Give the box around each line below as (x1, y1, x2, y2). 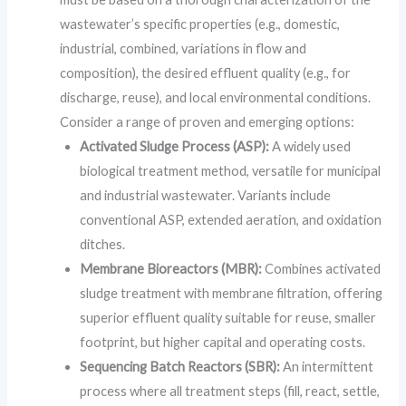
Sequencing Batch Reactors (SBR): (80, 359, 281, 375)
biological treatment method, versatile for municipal (80, 163, 382, 179)
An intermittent (280, 359, 374, 375)
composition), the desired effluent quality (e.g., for (60, 65, 352, 82)
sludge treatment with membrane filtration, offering (80, 285, 383, 302)
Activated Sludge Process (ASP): (80, 139, 270, 155)
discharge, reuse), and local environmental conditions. (60, 90, 372, 106)
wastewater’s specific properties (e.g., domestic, (60, 16, 341, 33)
